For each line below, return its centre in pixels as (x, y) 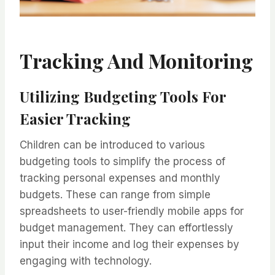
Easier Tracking (75, 119)
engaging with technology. (86, 261)
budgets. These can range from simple (115, 195)
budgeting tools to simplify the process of (122, 162)
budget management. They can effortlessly (126, 228)
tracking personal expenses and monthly (120, 178)
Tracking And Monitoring (136, 61)
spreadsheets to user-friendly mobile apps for (132, 211)
